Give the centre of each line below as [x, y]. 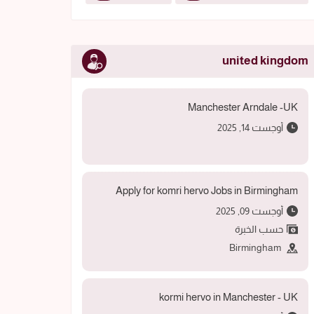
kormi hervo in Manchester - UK [228, 297]
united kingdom [265, 60]
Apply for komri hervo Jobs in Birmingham [206, 190]
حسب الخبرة [258, 229]
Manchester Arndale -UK [243, 107]
